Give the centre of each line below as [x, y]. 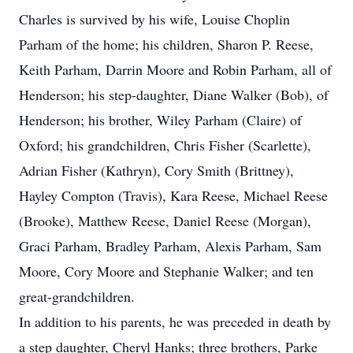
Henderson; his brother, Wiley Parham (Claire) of [160, 120]
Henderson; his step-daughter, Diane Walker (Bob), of [174, 95]
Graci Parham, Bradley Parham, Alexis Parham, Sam [170, 246]
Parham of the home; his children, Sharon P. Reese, [166, 44]
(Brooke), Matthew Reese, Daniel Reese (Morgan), [165, 221]
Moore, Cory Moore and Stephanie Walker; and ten [166, 271]
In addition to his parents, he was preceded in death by [175, 321]
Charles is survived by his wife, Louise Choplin [154, 19]
